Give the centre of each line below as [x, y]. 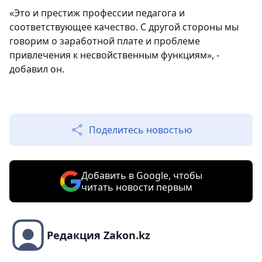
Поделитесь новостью [140, 130]
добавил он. [37, 69]
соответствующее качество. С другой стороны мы [124, 27]
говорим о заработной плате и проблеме [105, 41]
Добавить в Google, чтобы [142, 175]
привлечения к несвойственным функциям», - [114, 55]
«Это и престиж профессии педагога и [97, 13]
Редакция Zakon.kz [99, 235]
